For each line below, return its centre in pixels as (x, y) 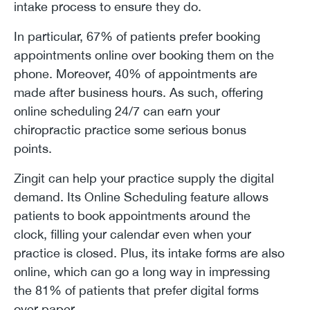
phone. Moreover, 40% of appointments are (136, 73)
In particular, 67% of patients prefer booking (137, 36)
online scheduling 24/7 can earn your (117, 111)
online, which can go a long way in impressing (142, 271)
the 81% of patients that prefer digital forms (136, 290)
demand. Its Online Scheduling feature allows (141, 197)
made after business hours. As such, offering (138, 92)
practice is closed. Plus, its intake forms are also (149, 253)
